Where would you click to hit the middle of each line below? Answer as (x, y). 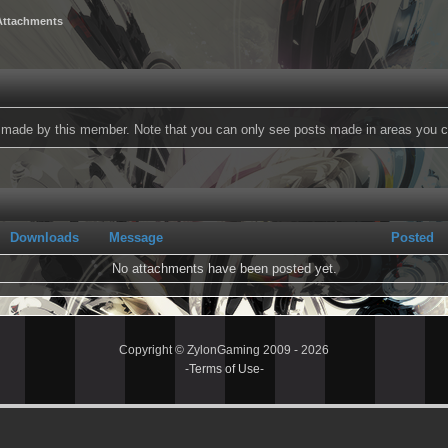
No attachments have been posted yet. (224, 268)
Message (136, 237)
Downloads (44, 237)
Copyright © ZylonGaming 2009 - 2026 (224, 350)
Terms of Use (224, 369)
